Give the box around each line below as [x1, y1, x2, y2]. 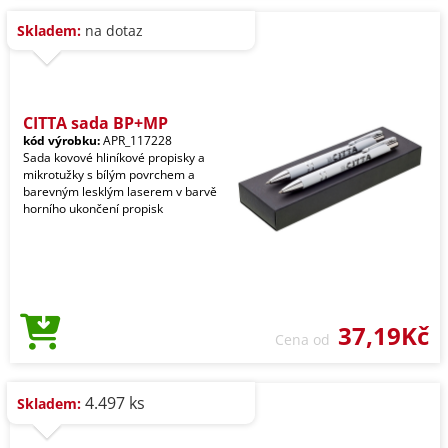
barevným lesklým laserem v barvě [23, 183, 217, 201]
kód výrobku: [23, 132, 100, 150]
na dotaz [81, 21, 143, 41]
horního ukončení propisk [23, 200, 163, 218]
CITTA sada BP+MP [23, 112, 168, 135]
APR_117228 [100, 132, 172, 150]
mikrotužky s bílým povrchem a [23, 166, 195, 184]
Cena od [275, 330, 338, 350]
